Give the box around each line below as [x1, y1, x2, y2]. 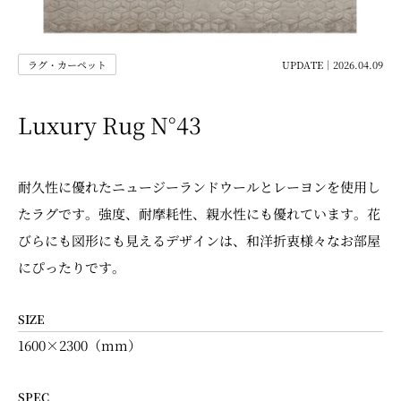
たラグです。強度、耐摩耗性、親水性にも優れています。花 [18, 204, 380, 223]
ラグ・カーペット [28, 57, 107, 72]
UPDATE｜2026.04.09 [282, 57, 383, 72]
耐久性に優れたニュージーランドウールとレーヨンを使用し [18, 177, 380, 196]
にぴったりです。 [18, 258, 125, 277]
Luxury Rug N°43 [18, 108, 201, 141]
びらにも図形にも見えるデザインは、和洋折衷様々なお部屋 [18, 231, 380, 250]
